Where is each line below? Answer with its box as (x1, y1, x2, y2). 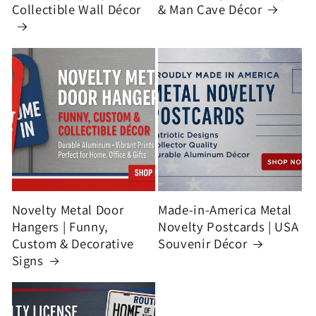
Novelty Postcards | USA (158, 218, 299, 236)
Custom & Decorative (11, 235, 135, 253)
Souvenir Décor (158, 235, 248, 253)
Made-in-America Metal (158, 201, 292, 219)
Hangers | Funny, (11, 218, 109, 236)
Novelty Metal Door (11, 201, 124, 219)
